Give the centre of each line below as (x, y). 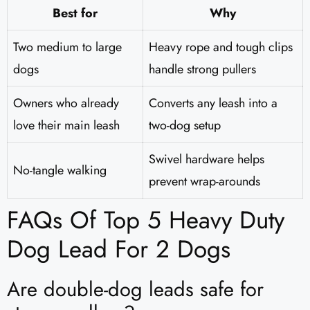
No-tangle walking (60, 171)
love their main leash (66, 126)
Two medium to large (67, 47)
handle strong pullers (202, 70)
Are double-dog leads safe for (135, 290)
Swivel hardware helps (207, 159)
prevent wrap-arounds (204, 182)
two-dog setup (185, 126)
